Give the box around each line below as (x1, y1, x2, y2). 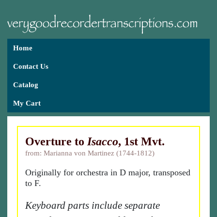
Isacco (87, 135, 118, 148)
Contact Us (13, 62, 48, 70)
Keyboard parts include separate (25, 200, 160, 211)
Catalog (13, 81, 38, 89)
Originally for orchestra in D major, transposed (25, 168, 190, 177)
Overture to (25, 135, 87, 148)
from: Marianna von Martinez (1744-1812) (25, 149, 155, 157)
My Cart (13, 99, 41, 107)
